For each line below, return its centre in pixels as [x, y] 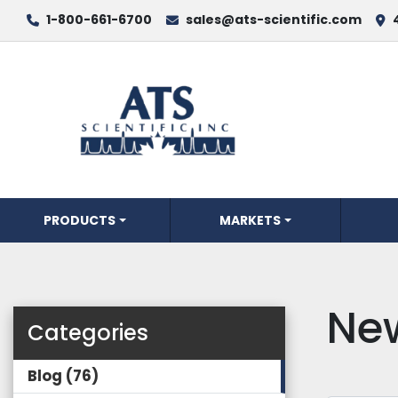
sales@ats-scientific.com [274, 20]
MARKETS [251, 220]
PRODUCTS [84, 220]
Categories [88, 333]
